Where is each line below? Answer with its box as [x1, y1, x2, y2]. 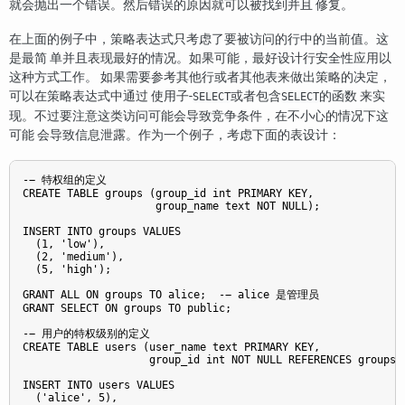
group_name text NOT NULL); [23, 200, 320, 213]
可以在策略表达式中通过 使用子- [9, 88, 193, 104]
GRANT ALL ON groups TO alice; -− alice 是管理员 [23, 288, 319, 302]
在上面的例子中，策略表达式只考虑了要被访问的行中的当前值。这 [9, 31, 389, 47]
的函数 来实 [319, 88, 385, 104]
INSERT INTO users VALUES [23, 379, 174, 392]
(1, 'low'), [23, 238, 105, 251]
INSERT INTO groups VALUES [23, 225, 181, 239]
